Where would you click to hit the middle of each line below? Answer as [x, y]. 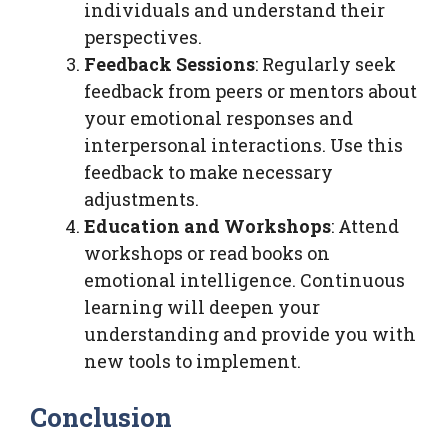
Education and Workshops [207, 225]
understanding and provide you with [250, 333]
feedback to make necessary [208, 171]
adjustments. [141, 198]
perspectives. [143, 36]
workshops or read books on [207, 252]
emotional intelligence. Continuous [244, 279]
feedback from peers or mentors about [250, 90]
